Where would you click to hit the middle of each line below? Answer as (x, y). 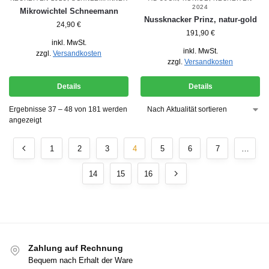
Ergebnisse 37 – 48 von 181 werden (68, 110)
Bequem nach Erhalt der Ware (80, 260)
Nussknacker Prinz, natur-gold (200, 20)
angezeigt (25, 120)
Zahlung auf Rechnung (76, 248)
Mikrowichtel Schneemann (69, 11)
